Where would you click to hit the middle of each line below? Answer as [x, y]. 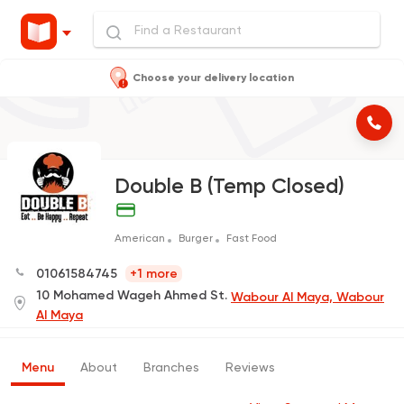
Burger [197, 239]
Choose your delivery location [213, 78]
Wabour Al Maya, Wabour [308, 298]
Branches [171, 367]
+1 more [154, 274]
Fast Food [252, 239]
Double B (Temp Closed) [230, 186]
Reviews [250, 367]
